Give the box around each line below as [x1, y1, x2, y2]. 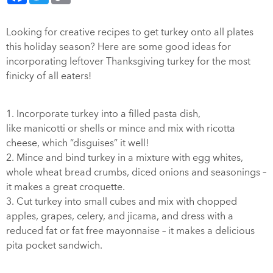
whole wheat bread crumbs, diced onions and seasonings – [6, 166, 266, 179]
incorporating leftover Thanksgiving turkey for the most [6, 55, 250, 68]
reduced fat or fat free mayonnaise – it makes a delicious [6, 224, 255, 238]
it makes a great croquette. [6, 180, 125, 194]
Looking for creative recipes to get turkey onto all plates [6, 26, 253, 39]
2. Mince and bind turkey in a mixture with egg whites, [6, 151, 243, 165]
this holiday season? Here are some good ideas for [6, 40, 231, 54]
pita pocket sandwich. [6, 239, 102, 252]
